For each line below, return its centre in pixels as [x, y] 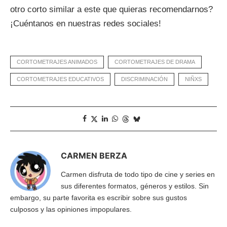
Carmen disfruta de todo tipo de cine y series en [138, 174]
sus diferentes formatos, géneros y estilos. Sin [135, 186]
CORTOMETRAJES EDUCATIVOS [60, 79]
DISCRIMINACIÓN [144, 79]
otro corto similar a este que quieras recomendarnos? [111, 9]
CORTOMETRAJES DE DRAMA [155, 62]
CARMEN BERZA [94, 155]
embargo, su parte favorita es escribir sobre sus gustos [99, 197]
